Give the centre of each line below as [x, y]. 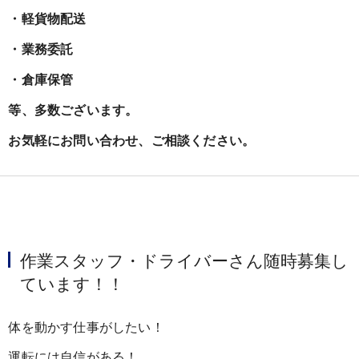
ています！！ [73, 283]
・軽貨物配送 [47, 19]
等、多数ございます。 [73, 111]
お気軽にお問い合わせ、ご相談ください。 [132, 141]
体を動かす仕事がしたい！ [86, 326]
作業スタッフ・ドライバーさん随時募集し [185, 260]
